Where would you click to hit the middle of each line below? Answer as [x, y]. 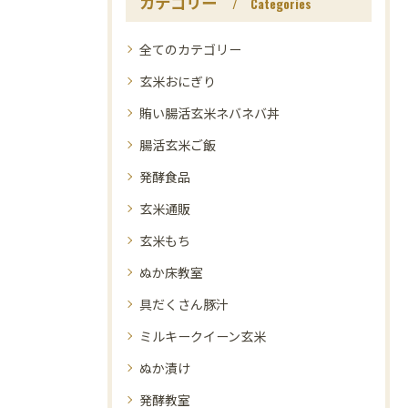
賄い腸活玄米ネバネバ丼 [209, 113]
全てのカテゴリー [190, 49]
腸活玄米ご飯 [178, 145]
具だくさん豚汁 [184, 304]
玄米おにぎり [178, 81]
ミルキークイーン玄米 [203, 336]
